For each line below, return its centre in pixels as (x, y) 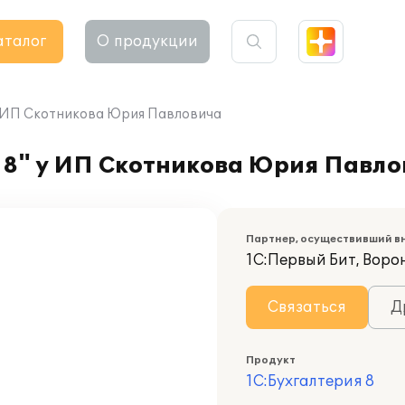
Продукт (271, 360)
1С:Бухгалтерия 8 (310, 381)
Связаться (307, 307)
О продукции (147, 42)
